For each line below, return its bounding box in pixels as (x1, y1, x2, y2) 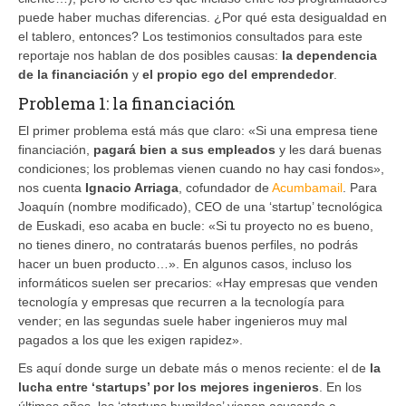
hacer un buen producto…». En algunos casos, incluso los (18, 256, 352, 271)
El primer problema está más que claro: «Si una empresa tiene (18, 122, 378, 138)
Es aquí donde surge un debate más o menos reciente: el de (18, 360, 370, 375)
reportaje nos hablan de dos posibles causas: (18, 47, 282, 63)
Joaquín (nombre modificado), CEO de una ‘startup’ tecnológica (18, 198, 382, 214)
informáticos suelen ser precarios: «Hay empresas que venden (18, 275, 378, 290)
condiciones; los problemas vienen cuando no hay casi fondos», (18, 160, 384, 176)
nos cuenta (18, 179, 85, 195)
